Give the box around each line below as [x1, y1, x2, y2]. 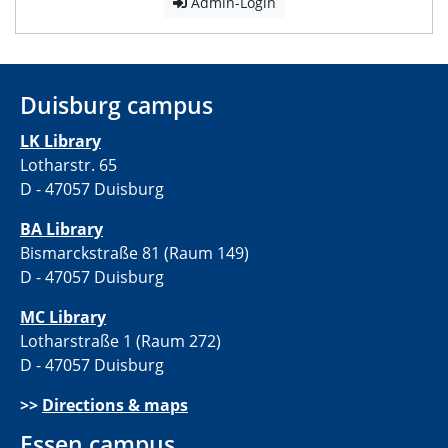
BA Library [20, 218, 103, 241]
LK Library [20, 130, 101, 153]
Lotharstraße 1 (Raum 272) [20, 330, 221, 353]
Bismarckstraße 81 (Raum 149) [20, 242, 249, 265]
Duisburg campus [20, 89, 213, 122]
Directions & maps [42, 394, 188, 417]
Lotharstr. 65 [20, 154, 117, 177]
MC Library [20, 306, 106, 329]
